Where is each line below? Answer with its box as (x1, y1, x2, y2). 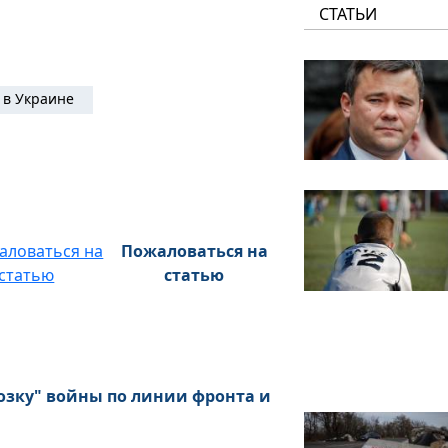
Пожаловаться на (120, 240, 268, 262)
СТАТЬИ (319, 3, 378, 26)
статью (164, 264, 225, 286)
